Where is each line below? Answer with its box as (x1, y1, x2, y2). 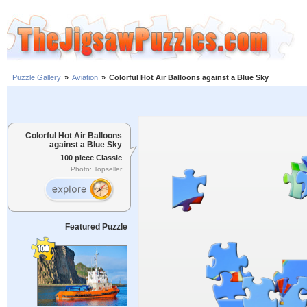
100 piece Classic (60, 153, 122, 162)
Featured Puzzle (64, 222, 127, 232)
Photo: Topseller (71, 165, 122, 173)
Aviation (72, 73, 98, 82)
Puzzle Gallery (12, 73, 61, 82)
